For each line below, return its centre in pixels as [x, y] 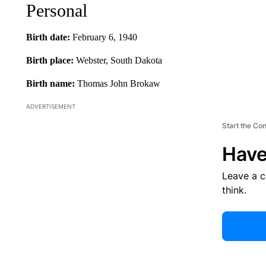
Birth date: [49, 37]
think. [234, 190]
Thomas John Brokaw [118, 83]
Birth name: [51, 83]
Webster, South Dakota [119, 60]
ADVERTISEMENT [50, 106]
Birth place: [51, 60]
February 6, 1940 [104, 37]
